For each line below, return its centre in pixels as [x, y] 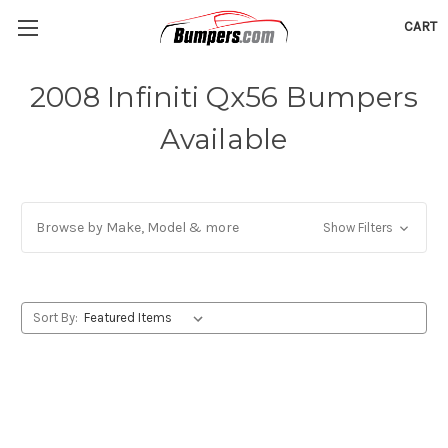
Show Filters [359, 227]
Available [224, 139]
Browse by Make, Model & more [137, 227]
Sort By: [55, 317]
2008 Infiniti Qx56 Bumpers [224, 97]
